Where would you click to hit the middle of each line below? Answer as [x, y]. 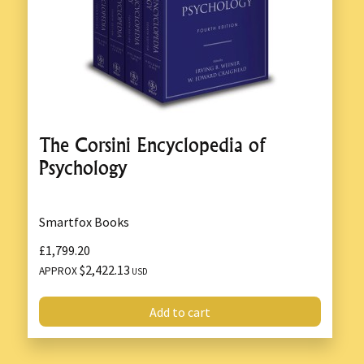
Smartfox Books [84, 221]
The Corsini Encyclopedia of [152, 145]
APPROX [59, 271]
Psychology [83, 167]
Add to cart [180, 312]
